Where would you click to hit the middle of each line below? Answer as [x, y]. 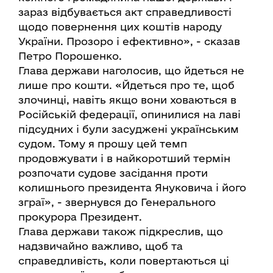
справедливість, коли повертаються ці [124, 261]
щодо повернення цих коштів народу [120, 27]
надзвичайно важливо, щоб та [101, 246]
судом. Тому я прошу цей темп [103, 144]
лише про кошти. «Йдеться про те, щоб [126, 85]
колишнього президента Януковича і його [132, 187]
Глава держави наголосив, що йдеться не [131, 70]
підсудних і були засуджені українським [129, 129]
